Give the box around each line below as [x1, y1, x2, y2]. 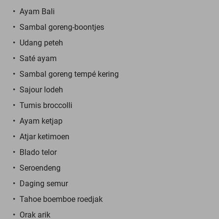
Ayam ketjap [20, 116, 63, 126]
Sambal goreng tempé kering [20, 69, 119, 79]
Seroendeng [20, 163, 61, 173]
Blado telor [20, 147, 57, 157]
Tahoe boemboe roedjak [20, 194, 103, 204]
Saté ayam [20, 53, 57, 63]
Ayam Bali [20, 6, 55, 16]
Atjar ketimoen [20, 131, 69, 141]
